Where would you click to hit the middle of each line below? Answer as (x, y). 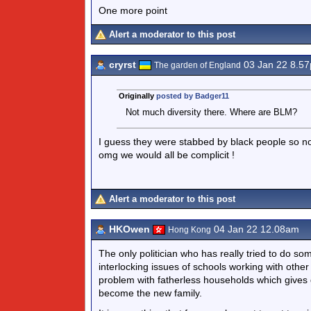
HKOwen (129, 229)
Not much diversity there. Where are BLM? (211, 112)
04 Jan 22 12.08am (255, 229)
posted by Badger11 (192, 96)
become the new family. (150, 293)
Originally (137, 96)
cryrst (123, 65)
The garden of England (197, 65)
